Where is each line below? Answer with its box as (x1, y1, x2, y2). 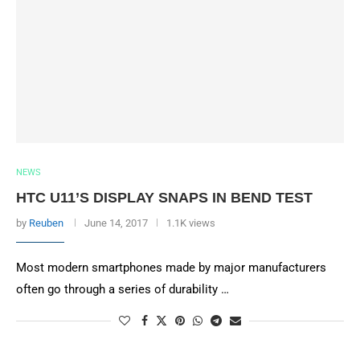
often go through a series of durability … (16, 282, 229, 297)
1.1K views (166, 217, 215, 229)
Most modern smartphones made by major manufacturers (16, 260, 326, 275)
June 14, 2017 (84, 217, 148, 229)
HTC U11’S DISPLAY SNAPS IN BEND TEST (16, 190, 313, 206)
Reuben (29, 217, 63, 229)
